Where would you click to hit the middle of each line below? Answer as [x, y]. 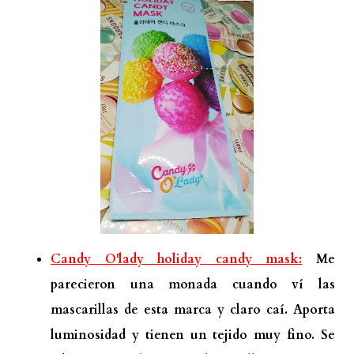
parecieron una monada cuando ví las [193, 284]
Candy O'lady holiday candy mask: [177, 259]
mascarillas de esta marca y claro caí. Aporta [193, 309]
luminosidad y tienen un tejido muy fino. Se [193, 335]
